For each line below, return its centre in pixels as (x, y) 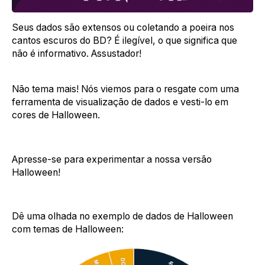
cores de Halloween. (56, 115)
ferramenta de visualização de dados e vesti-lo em (120, 102)
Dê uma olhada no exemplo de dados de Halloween (122, 216)
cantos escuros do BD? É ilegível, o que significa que (125, 41)
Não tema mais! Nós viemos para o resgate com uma (125, 89)
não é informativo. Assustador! (77, 54)
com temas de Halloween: (68, 230)
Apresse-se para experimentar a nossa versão (112, 159)
